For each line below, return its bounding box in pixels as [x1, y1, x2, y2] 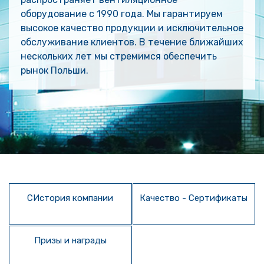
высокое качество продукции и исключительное [21, 22, 243, 34]
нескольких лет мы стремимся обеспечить [21, 51, 217, 62]
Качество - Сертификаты [140, 193, 248, 203]
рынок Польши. [21, 65, 88, 76]
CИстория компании [27, 193, 114, 203]
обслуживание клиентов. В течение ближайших [21, 37, 243, 48]
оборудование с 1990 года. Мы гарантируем [21, 8, 223, 19]
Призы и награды [34, 235, 107, 246]
